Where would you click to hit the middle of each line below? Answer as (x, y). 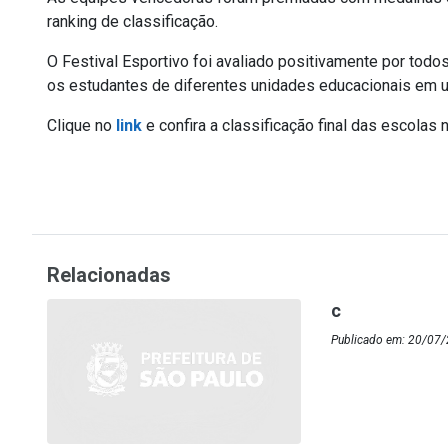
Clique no (81, 126)
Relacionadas (109, 275)
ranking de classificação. (132, 22)
